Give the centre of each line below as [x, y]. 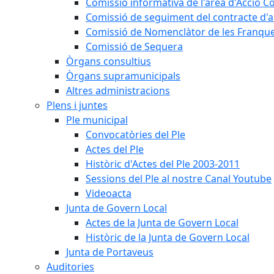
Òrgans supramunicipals [123, 76]
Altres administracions [118, 91]
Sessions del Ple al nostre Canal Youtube [179, 179]
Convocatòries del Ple [135, 135]
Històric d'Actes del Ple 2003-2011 [163, 164]
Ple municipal [97, 120]
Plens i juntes [77, 105]
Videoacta [109, 193]
